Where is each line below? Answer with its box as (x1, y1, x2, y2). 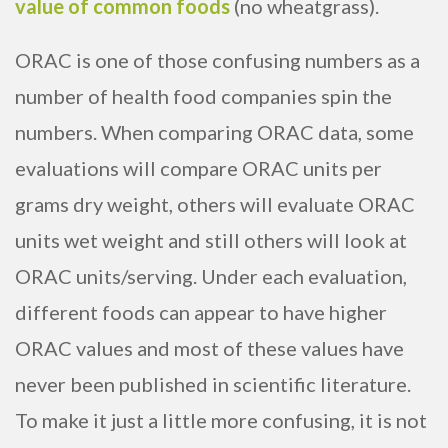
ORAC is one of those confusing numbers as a (15, 48, 420, 73)
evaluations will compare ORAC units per (15, 156, 382, 181)
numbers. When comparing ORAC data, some (15, 120, 414, 145)
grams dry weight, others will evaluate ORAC (15, 192, 415, 217)
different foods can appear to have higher (15, 300, 387, 325)
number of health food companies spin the (15, 84, 392, 109)
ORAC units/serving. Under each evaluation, (15, 264, 407, 289)
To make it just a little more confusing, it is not (15, 408, 427, 433)
